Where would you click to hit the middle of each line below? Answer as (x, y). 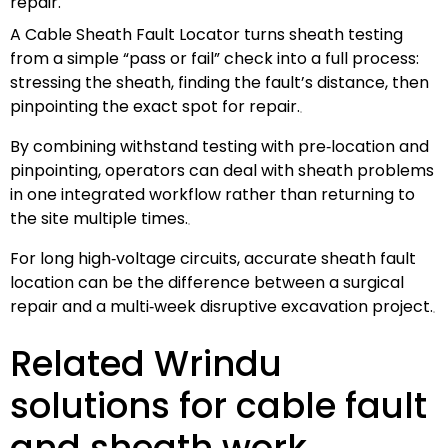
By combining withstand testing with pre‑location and (219, 146)
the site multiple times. (99, 218)
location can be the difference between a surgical (207, 282)
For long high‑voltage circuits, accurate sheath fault (213, 258)
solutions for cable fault (218, 405)
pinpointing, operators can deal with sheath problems (222, 170)
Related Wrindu (146, 363)
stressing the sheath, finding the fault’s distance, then (219, 82)
